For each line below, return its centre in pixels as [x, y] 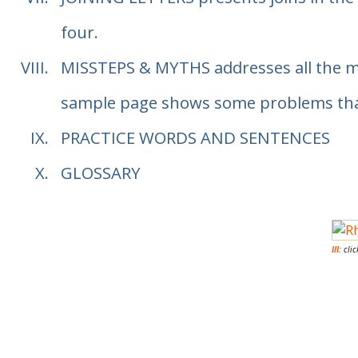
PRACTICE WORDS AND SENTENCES [195, 138]
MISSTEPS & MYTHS [135, 68]
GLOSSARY [100, 173]
